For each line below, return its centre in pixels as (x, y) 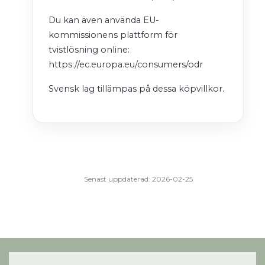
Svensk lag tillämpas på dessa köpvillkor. (136, 89)
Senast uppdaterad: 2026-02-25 (138, 179)
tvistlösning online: (89, 50)
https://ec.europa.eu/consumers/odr (126, 65)
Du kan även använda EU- (104, 20)
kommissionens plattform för (113, 35)
